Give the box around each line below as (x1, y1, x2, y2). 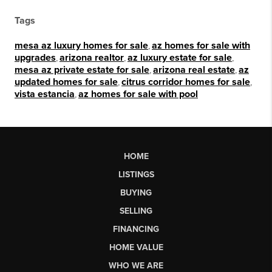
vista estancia (15, 88, 75, 101)
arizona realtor (59, 52, 124, 64)
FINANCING (113, 224, 159, 235)
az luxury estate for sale (127, 52, 232, 64)
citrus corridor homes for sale (121, 76, 250, 89)
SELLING (120, 206, 152, 217)
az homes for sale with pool (78, 88, 198, 101)
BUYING (120, 188, 152, 199)
